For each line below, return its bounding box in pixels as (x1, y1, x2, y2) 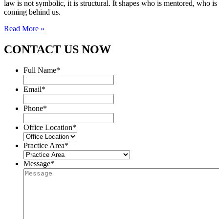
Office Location (23, 123, 72, 132)
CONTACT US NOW (4, 43, 111, 56)
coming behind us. (4, 8, 61, 17)
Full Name (23, 66, 56, 75)
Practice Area (23, 141, 65, 150)
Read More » (4, 24, 44, 33)
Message (23, 159, 50, 168)
